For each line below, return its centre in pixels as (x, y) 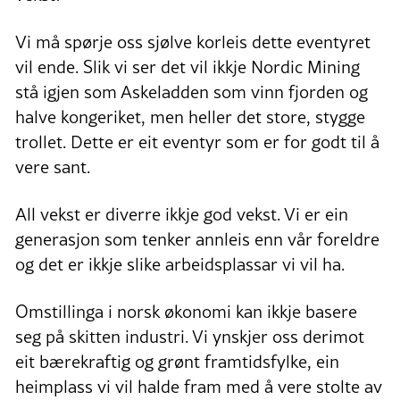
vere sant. (53, 167)
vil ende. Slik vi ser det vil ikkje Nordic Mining (187, 67)
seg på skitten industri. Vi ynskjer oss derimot (190, 336)
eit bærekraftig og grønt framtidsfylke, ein (177, 361)
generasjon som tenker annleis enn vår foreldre (197, 239)
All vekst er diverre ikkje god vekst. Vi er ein (182, 214)
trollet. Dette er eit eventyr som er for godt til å (197, 142)
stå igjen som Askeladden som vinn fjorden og (192, 92)
